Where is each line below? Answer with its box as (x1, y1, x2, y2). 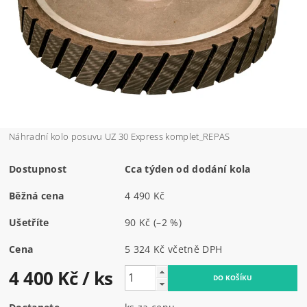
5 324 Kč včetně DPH (168, 242, 223, 256)
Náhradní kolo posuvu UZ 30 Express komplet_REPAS (9, 130, 230, 143)
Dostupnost (9, 162, 67, 175)
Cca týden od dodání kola (125, 162, 251, 175)
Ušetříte (9, 215, 49, 229)
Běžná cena (9, 188, 64, 202)
